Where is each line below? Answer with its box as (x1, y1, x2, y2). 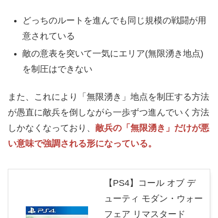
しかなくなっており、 (8, 123, 95, 133)
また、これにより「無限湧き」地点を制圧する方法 (8, 92, 209, 102)
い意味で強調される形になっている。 (8, 139, 157, 149)
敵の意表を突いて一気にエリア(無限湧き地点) (22, 49, 203, 59)
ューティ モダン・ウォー (104, 194, 203, 204)
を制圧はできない (22, 64, 92, 74)
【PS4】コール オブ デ (104, 178, 196, 188)
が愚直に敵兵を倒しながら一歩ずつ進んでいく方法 (8, 108, 209, 118)
